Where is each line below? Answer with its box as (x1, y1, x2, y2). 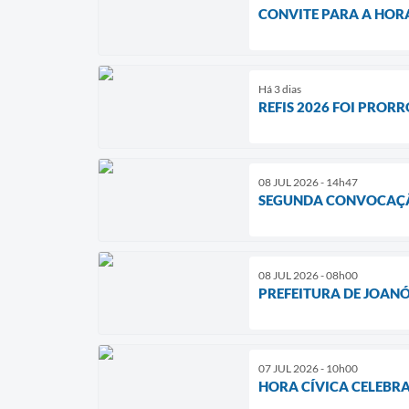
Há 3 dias (258, 81, 301, 96)
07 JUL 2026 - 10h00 (258, 361, 358, 375)
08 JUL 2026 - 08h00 (258, 267, 358, 282)
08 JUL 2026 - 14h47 (258, 174, 358, 189)
